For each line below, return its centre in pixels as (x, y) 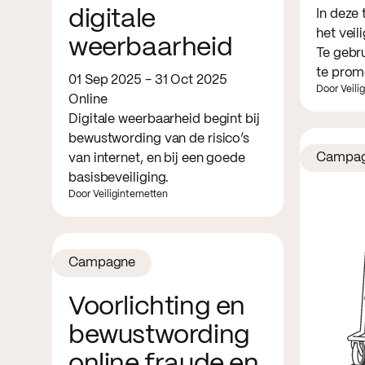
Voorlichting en (157, 307)
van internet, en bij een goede (157, 158)
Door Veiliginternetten (118, 194)
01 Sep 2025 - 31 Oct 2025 (148, 80)
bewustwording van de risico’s (159, 139)
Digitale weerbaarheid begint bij (164, 119)
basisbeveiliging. (119, 178)
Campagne (102, 262)
